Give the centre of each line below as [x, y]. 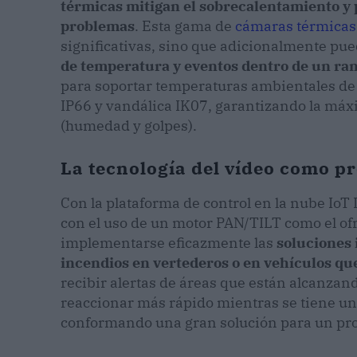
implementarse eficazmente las [167, 243]
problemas [98, 26]
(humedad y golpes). [129, 126]
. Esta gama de [185, 26]
